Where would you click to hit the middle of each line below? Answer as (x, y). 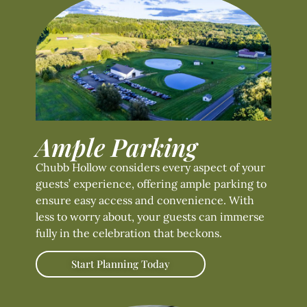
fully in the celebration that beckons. (129, 233)
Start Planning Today (121, 264)
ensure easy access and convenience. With (145, 200)
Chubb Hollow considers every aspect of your (150, 167)
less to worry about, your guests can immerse (150, 216)
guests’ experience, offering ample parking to (151, 183)
